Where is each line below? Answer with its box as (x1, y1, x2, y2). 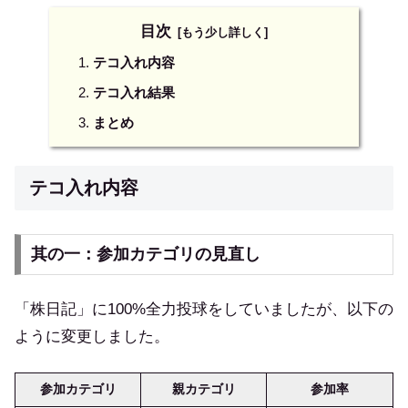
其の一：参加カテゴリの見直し (30, 245, 260, 264)
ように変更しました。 (15, 327, 169, 345)
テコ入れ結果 (93, 85, 176, 101)
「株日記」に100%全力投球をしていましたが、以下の (15, 300, 393, 318)
